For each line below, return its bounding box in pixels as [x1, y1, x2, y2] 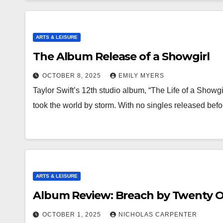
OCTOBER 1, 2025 [42, 211, 103, 218]
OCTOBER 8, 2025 [42, 72, 103, 79]
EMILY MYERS [118, 72, 164, 79]
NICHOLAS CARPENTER [118, 211, 197, 218]
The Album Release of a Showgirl [33, 50, 210, 63]
